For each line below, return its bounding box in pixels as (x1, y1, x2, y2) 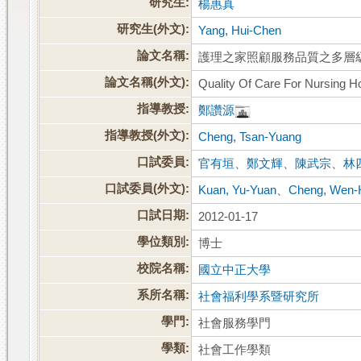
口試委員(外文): (105, 182, 190, 196)
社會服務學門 (198, 317, 272, 330)
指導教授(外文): (105, 129, 190, 143)
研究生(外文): (117, 23, 190, 36)
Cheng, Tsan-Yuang (198, 131, 302, 144)
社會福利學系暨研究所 (198, 290, 320, 304)
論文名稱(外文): (105, 76, 190, 89)
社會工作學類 (198, 343, 272, 357)
